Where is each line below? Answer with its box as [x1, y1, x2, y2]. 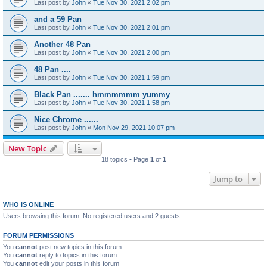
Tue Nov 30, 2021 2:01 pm [93, 23, 170, 31]
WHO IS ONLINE [3, 200, 54, 208]
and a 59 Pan [34, 14, 82, 24]
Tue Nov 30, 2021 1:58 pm [93, 98, 170, 106]
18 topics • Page [101, 155, 150, 163]
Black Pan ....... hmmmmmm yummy [34, 89, 170, 99]
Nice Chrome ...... [34, 114, 98, 124]
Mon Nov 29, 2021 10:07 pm [93, 123, 175, 131]
